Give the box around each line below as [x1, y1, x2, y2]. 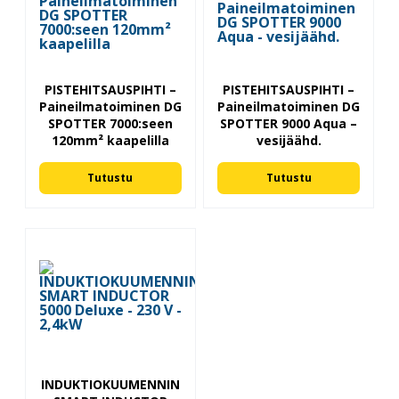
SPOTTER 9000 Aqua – [220, 114, 358, 132]
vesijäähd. [256, 131, 322, 149]
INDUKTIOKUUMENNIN [40, 376, 180, 394]
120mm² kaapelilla [51, 131, 169, 149]
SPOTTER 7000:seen [47, 114, 173, 132]
